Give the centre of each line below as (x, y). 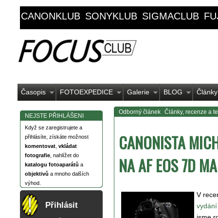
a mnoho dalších (69, 174)
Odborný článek (140, 112)
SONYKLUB (111, 16)
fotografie (37, 155)
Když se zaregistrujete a (54, 127)
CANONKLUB (51, 16)
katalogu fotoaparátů (52, 164)
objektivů (37, 174)
